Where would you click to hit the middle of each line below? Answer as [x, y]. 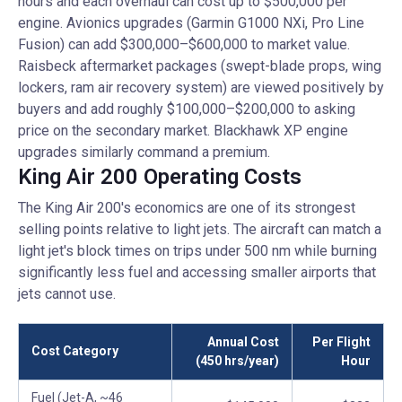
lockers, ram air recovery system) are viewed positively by [201, 87]
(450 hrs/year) [237, 361]
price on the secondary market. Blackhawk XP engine [183, 131]
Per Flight [341, 342]
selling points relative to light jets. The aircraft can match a [200, 229]
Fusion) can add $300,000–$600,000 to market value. [184, 44]
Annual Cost [243, 342]
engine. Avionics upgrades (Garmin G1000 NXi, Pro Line [191, 23]
